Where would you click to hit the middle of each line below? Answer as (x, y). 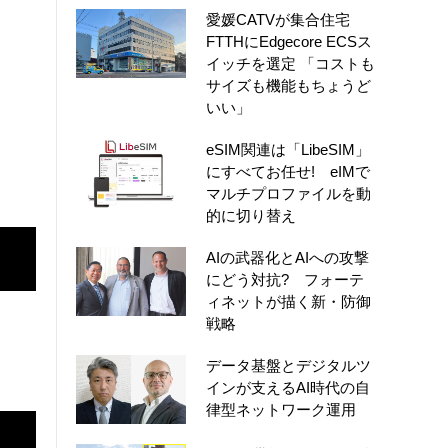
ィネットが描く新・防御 (288, 301)
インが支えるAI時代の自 (288, 387)
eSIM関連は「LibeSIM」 (288, 149)
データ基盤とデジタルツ (288, 365)
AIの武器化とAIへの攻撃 (287, 257)
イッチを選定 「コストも (290, 63)
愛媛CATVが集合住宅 (278, 19)
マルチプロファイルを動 (288, 193)
